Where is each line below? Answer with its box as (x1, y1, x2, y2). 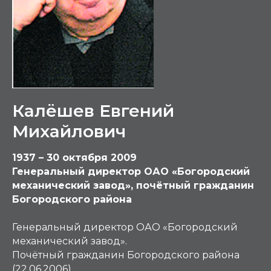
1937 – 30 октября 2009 (12, 152, 137, 163)
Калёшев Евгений (12, 100, 174, 121)
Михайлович (12, 121, 126, 142)
